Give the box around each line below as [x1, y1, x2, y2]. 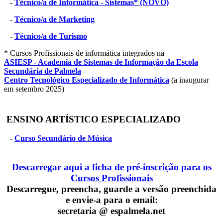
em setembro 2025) [4, 84, 64, 93]
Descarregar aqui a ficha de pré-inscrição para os [11, 162, 212, 173]
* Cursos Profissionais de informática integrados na [4, 48, 164, 57]
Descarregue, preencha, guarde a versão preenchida [6, 184, 217, 195]
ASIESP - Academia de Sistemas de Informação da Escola [4, 57, 198, 66]
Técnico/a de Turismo [14, 31, 87, 40]
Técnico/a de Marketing [14, 14, 95, 23]
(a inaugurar [169, 75, 209, 84]
